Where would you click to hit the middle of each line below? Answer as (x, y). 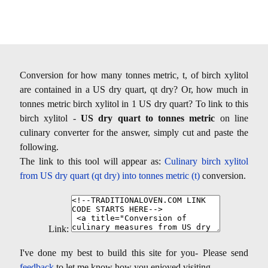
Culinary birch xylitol (206, 161)
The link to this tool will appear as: (92, 161)
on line (232, 118)
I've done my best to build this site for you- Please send (134, 252)
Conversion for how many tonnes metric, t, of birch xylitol (134, 75)
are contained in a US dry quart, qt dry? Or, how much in (134, 89)
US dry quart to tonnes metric (148, 118)
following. (39, 147)
